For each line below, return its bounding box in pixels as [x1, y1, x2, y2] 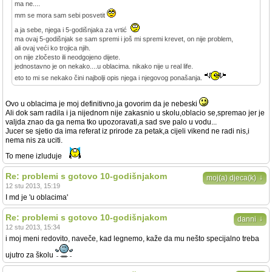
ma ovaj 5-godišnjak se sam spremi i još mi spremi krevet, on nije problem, [15, 35, 233, 42]
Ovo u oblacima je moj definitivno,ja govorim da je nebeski [5, 100, 199, 108]
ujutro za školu [5, 251, 55, 259]
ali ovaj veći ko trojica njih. [15, 44, 90, 52]
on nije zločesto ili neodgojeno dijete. [15, 53, 120, 61]
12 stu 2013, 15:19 [5, 182, 60, 189]
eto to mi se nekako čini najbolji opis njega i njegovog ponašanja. [15, 74, 204, 81]
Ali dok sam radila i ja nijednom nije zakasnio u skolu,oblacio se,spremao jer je [5, 109, 265, 117]
